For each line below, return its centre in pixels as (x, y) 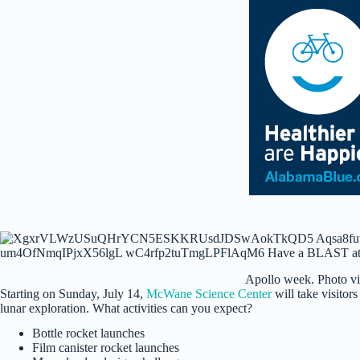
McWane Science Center (209, 294)
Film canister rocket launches (106, 348)
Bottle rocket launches (88, 333)
